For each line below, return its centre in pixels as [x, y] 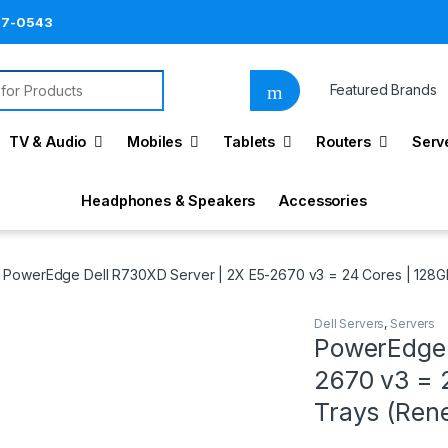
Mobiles [155, 141]
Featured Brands [383, 90]
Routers [343, 141]
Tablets [249, 141]
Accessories [323, 200]
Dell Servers [349, 323]
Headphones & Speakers [168, 200]
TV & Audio [47, 141]
